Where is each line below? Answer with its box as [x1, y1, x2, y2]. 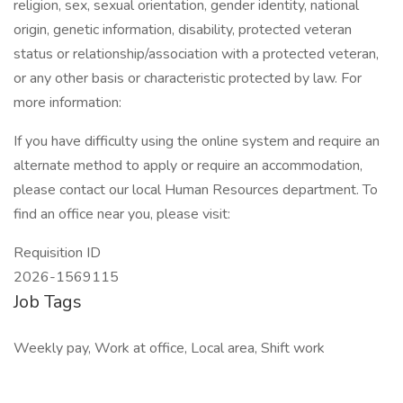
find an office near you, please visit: [13, 204, 230, 224]
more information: [13, 93, 121, 112]
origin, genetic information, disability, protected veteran [13, 20, 352, 40]
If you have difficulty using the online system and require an [13, 131, 380, 151]
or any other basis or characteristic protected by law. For [13, 68, 362, 88]
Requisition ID [13, 243, 101, 263]
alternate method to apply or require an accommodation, [13, 156, 363, 175]
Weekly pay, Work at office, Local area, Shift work [13, 338, 325, 358]
